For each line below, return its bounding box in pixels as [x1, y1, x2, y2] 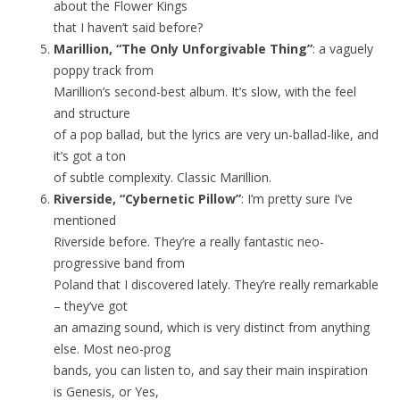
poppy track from [54, 62, 154, 79]
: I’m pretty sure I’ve [241, 190, 353, 208]
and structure [54, 104, 130, 122]
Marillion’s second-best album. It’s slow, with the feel [54, 83, 356, 101]
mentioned [54, 212, 116, 229]
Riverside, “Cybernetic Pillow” [54, 190, 241, 208]
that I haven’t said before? [54, 19, 203, 37]
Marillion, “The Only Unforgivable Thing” [54, 40, 312, 58]
